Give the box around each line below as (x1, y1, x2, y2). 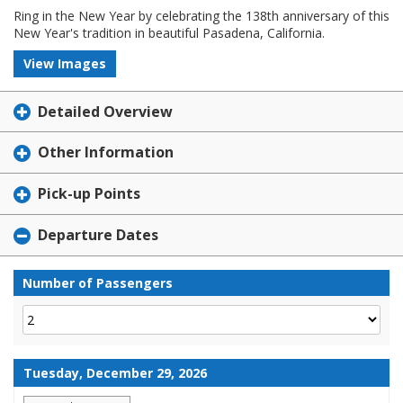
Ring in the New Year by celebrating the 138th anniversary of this (13, 6, 390, 24)
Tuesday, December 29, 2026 (23, 363, 207, 381)
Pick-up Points (38, 184, 140, 204)
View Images (23, 54, 106, 72)
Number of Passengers (22, 273, 173, 291)
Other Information (38, 142, 174, 163)
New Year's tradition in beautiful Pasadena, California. (13, 23, 325, 41)
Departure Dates (38, 224, 158, 245)
